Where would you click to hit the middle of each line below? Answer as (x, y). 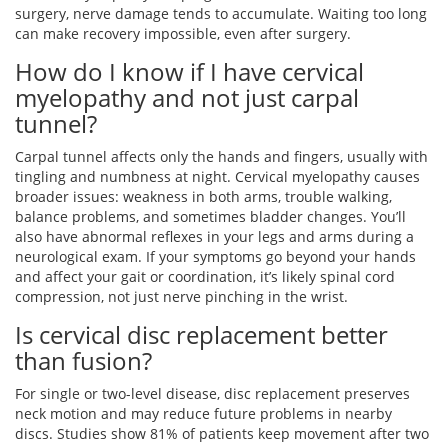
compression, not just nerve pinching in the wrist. (181, 297)
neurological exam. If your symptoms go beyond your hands (215, 257)
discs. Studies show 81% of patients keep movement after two (222, 434)
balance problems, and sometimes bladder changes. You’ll (210, 217)
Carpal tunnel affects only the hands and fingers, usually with (221, 157)
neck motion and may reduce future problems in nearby (203, 414)
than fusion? (83, 361)
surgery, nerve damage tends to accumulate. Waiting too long (221, 14)
